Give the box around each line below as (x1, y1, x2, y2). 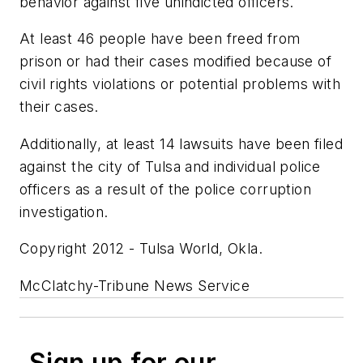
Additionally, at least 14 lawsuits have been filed (19, 135, 343, 152)
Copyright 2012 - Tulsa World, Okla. (19, 240, 263, 258)
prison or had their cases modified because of (19, 53, 331, 70)
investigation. (19, 203, 109, 220)
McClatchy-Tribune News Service (19, 277, 250, 294)
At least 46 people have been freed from (19, 30, 301, 48)
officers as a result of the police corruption (19, 180, 311, 198)
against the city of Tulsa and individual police (19, 157, 321, 175)
